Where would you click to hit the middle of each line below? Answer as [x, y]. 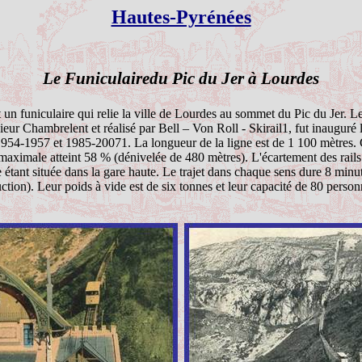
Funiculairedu [116, 78]
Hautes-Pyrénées [181, 17]
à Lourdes [282, 78]
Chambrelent [55, 128]
